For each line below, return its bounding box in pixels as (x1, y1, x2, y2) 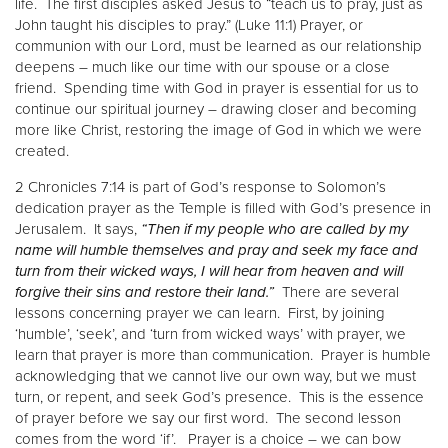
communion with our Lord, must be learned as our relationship (15, 36, 422, 55)
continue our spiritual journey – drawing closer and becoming (15, 99, 417, 118)
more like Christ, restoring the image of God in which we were (15, 120, 422, 139)
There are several (274, 282, 399, 301)
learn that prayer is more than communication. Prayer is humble (15, 345, 431, 364)
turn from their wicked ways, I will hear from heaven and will (15, 261, 403, 280)
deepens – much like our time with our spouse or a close (15, 57, 390, 76)
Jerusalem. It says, (15, 219, 141, 238)
